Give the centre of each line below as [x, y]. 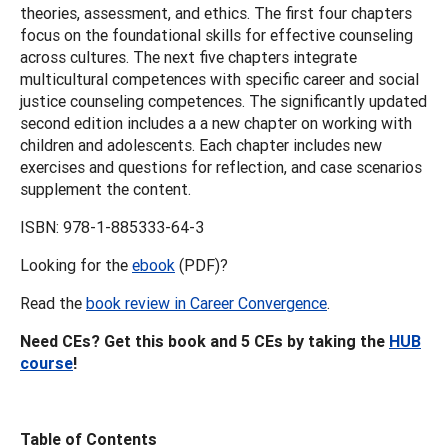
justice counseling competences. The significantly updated [223, 100]
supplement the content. [105, 188]
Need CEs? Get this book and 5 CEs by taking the [204, 340]
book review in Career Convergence [206, 302]
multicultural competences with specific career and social [219, 78]
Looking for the [76, 264]
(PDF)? [201, 264]
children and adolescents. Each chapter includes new [201, 144]
